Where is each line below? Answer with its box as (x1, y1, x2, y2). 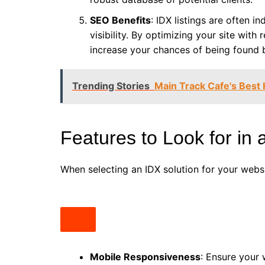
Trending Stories (72, 80, 150, 92)
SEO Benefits (90, 14, 151, 26)
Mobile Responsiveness (90, 251, 201, 263)
